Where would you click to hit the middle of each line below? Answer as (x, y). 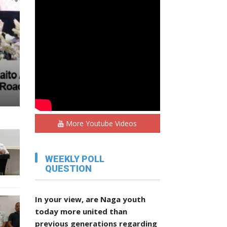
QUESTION (68, 169)
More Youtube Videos (101, 124)
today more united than (81, 212)
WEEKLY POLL (75, 159)
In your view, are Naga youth (90, 199)
